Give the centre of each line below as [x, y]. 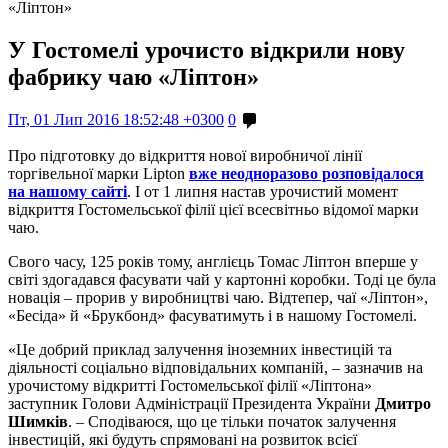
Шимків [38, 421]
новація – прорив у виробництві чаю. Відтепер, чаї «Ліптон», [218, 297]
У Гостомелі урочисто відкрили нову [206, 49]
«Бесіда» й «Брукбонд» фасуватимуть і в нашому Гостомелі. [212, 315]
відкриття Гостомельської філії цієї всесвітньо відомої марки [213, 209]
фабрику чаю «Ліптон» [133, 76]
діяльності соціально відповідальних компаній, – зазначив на [215, 367]
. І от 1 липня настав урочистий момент [262, 191]
